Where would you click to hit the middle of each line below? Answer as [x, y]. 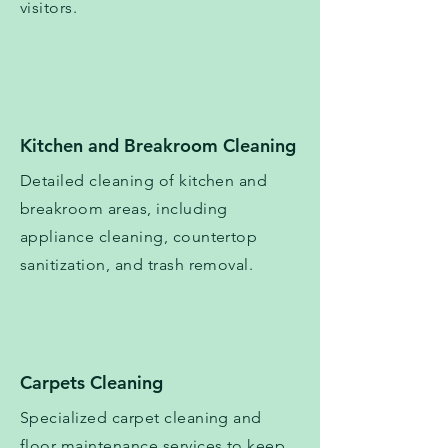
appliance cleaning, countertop [139, 237]
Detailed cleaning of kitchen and [144, 181]
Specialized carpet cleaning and [141, 418]
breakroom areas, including [124, 209]
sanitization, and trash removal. [137, 265]
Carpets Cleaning [91, 383]
